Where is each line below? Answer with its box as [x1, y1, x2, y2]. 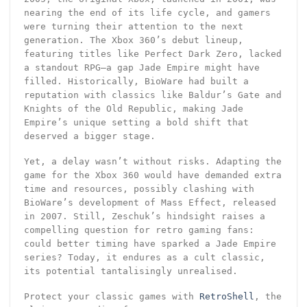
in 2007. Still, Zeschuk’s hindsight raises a [23, 210, 265, 221]
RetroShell [199, 291, 254, 302]
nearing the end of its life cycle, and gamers [23, 8, 271, 19]
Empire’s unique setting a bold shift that [23, 117, 249, 128]
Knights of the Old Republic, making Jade [23, 103, 243, 114]
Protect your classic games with [23, 291, 199, 302]
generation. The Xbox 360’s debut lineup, [23, 35, 243, 46]
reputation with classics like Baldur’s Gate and [23, 90, 282, 101]
